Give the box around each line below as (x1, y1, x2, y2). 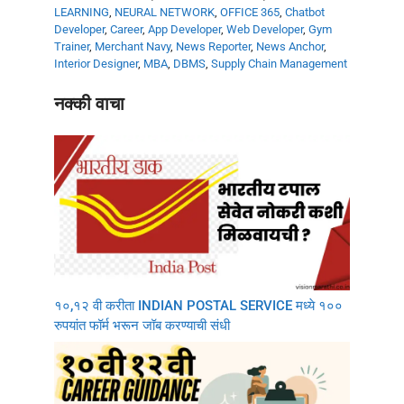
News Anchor (256, 40, 324, 54)
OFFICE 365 (220, 5, 280, 20)
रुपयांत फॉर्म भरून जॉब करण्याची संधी (54, 317, 230, 334)
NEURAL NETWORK (115, 5, 215, 20)
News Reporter (176, 40, 251, 54)
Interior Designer (54, 57, 138, 71)
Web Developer (226, 23, 303, 37)
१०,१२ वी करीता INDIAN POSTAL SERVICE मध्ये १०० (54, 297, 343, 314)
